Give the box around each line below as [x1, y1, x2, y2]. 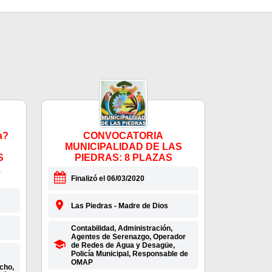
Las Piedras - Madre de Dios [70, 202, 168, 211]
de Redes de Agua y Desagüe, [70, 241, 175, 250]
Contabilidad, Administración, [70, 224, 172, 233]
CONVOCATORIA [83, 131, 163, 141]
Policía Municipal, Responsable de [70, 250, 188, 259]
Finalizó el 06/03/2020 [70, 174, 144, 183]
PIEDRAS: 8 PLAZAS [74, 152, 172, 163]
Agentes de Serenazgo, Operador [70, 233, 186, 242]
